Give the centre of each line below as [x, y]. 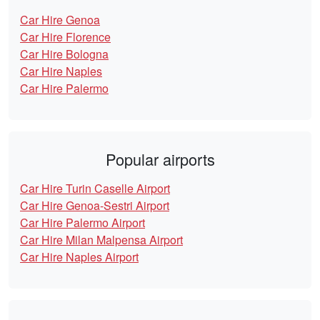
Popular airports [160, 159]
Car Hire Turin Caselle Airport [95, 189]
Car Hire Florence [65, 37]
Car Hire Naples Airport [79, 257]
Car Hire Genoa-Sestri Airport [95, 206]
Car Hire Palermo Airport [82, 223]
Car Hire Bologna [64, 54]
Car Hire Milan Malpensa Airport [101, 240]
